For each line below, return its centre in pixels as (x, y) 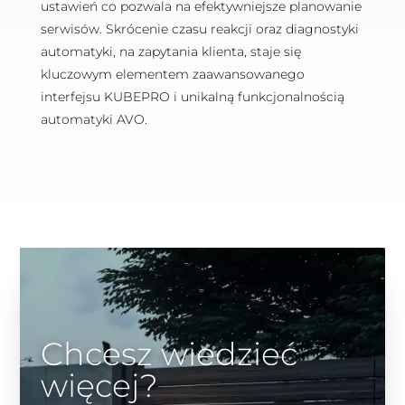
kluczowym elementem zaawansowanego (172, 75)
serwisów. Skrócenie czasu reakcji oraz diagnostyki (199, 29)
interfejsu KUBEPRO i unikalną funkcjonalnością (192, 97)
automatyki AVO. (94, 120)
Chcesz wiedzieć (169, 353)
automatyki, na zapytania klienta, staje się (170, 52)
